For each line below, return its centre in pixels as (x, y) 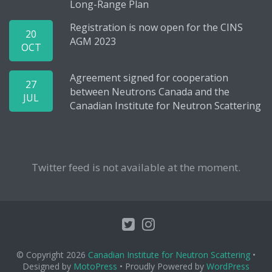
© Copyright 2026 (52, 255)
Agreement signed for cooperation (149, 78)
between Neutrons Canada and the (150, 92)
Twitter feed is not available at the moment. (136, 167)
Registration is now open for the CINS (156, 27)
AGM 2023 (93, 41)
